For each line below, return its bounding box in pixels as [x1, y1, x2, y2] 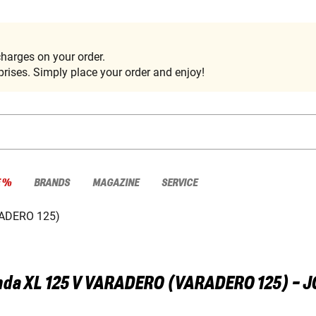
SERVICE [162, 176, 197, 189]
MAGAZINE [92, 176, 139, 189]
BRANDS [34, 176, 70, 189]
